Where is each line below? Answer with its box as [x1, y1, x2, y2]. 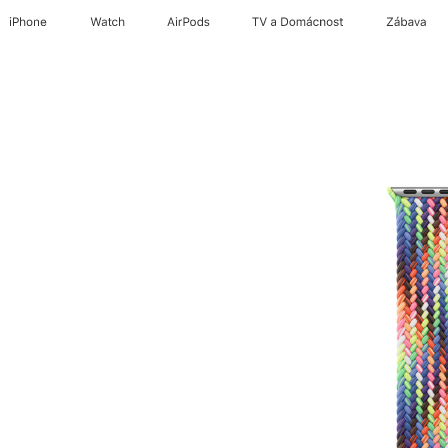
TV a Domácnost [252, 15, 344, 29]
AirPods [166, 15, 211, 29]
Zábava [385, 15, 428, 29]
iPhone [9, 15, 48, 29]
